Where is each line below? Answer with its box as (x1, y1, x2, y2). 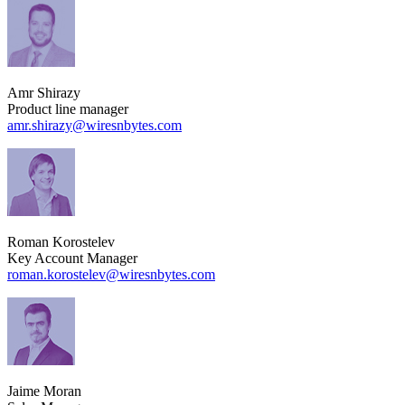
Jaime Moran (7, 382, 81, 399)
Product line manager (7, 100, 128, 117)
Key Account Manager (7, 250, 137, 266)
